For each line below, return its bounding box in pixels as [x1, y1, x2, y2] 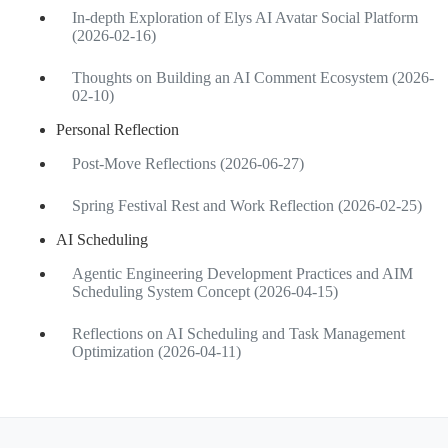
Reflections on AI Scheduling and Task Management [72, 324, 405, 342]
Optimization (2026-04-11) [72, 342, 241, 360]
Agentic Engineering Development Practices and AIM [72, 264, 413, 282]
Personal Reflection [56, 120, 179, 138]
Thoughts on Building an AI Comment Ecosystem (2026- [72, 68, 434, 86]
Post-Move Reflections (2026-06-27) [72, 154, 304, 172]
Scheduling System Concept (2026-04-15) [72, 282, 338, 300]
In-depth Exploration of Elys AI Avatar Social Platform [72, 8, 418, 26]
